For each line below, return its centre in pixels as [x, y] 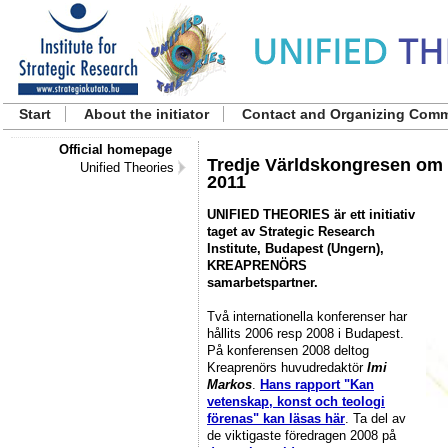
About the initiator [146, 114]
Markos [229, 384]
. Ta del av [375, 418]
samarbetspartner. [262, 282]
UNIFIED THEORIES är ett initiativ [311, 214]
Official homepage [115, 149]
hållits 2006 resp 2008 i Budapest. [305, 333]
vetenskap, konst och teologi [296, 401]
